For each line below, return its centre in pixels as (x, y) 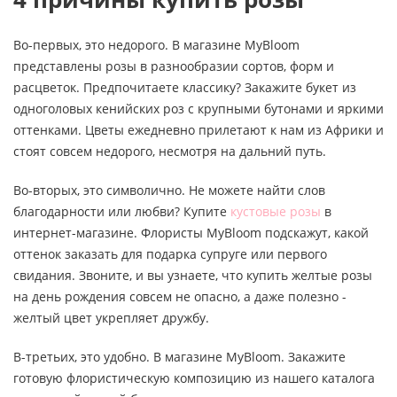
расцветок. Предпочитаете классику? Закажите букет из (185, 87)
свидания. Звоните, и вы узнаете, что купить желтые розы (193, 275)
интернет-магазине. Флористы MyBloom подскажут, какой (191, 232)
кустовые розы (276, 211)
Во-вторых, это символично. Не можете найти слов (169, 190)
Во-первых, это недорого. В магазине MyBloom (156, 44)
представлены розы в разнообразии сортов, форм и (174, 66)
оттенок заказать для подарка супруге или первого (170, 253)
